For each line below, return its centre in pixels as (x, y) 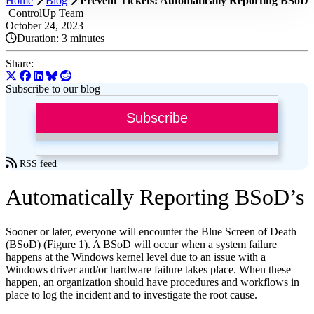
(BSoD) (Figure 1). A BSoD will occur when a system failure (141, 244)
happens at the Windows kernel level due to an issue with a (136, 257)
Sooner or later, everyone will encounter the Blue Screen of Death (151, 231)
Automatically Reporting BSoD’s (155, 197)
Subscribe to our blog (53, 89)
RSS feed (37, 163)
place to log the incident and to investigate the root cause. (133, 294)
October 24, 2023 (45, 26)
